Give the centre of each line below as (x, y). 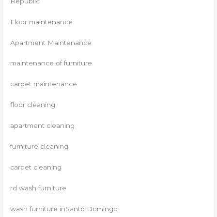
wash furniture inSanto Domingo (64, 209)
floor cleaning (33, 105)
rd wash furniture (39, 188)
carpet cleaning (36, 167)
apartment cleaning (43, 126)
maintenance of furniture (51, 63)
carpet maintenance (44, 84)
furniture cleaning (39, 146)
